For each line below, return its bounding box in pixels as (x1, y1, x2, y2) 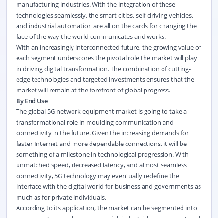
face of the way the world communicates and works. (16, 32, 166, 41)
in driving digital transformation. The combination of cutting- (16, 64, 191, 73)
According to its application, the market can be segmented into (16, 203, 197, 212)
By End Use (16, 96, 49, 105)
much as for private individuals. (16, 192, 106, 201)
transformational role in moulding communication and (16, 117, 174, 127)
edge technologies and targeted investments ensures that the (16, 74, 194, 84)
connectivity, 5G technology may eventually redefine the (16, 171, 179, 180)
